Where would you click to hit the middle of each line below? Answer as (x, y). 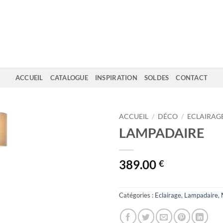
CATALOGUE (69, 78)
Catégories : (137, 195)
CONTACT (192, 78)
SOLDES (157, 78)
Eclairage (168, 195)
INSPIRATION (116, 78)
